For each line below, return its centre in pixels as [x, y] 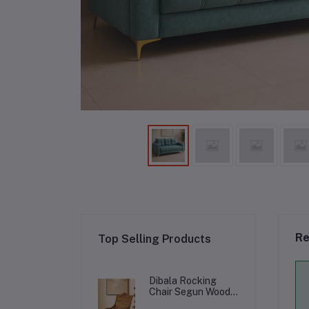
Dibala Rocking [183, 281]
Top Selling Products [154, 239]
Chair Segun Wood [190, 292]
